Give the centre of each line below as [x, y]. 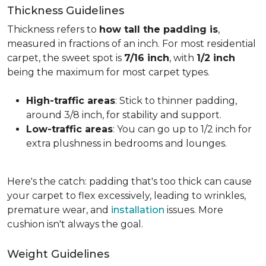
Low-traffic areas [69, 129]
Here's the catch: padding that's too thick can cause [129, 181]
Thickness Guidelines [66, 11]
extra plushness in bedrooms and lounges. [126, 143]
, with [183, 58]
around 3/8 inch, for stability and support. [124, 115]
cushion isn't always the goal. [75, 224]
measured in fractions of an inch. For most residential [132, 44]
